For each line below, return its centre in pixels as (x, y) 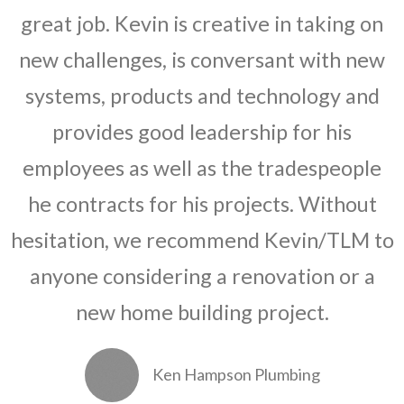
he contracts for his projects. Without (202, 204)
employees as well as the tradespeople (202, 168)
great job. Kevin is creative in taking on (202, 24)
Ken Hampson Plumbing (236, 375)
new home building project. (202, 312)
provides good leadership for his (202, 132)
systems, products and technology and (202, 96)
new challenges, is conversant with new (202, 60)
